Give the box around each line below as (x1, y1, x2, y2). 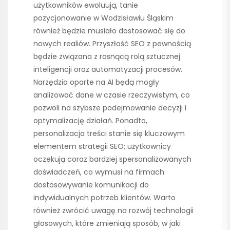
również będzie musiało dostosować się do (33, 26, 185, 36)
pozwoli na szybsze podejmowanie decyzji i (33, 103, 186, 113)
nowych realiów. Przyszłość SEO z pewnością (33, 39, 191, 49)
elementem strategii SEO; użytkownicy (33, 141, 171, 152)
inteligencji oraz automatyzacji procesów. (33, 64, 182, 75)
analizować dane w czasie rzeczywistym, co (33, 90, 190, 101)
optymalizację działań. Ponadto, (33, 116, 147, 126)
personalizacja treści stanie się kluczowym (33, 128, 185, 139)
